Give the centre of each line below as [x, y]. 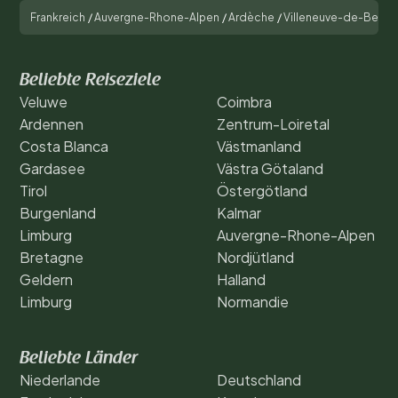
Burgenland [58, 213]
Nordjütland [255, 258]
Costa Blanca [64, 147]
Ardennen [52, 124]
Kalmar [239, 213]
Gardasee [52, 169]
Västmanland [259, 147]
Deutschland [259, 380]
